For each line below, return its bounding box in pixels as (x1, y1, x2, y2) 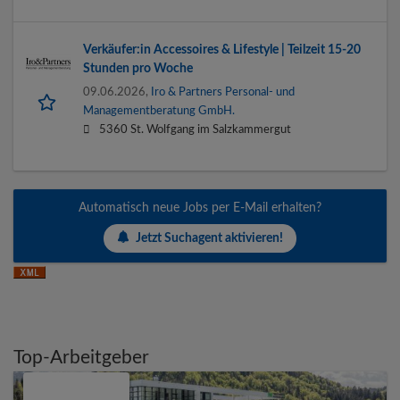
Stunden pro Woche (83, 62, 193, 76)
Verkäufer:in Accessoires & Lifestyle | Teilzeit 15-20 (83, 44, 361, 57)
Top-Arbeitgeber (13, 348, 149, 368)
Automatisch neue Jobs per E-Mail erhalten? (79, 202, 321, 215)
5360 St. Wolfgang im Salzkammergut (99, 124, 291, 136)
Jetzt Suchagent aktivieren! (136, 231, 283, 245)
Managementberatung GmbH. (83, 105, 235, 117)
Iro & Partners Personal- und (151, 87, 295, 98)
